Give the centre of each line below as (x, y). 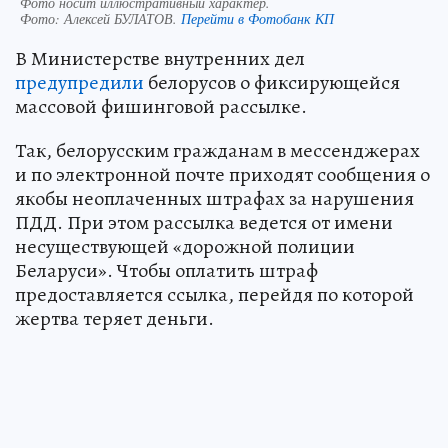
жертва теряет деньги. (114, 318)
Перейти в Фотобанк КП (257, 18)
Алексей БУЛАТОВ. (122, 18)
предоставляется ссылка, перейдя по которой (214, 294)
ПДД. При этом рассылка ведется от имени (204, 222)
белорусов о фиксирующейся (272, 82)
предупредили (79, 82)
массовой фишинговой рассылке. (161, 106)
